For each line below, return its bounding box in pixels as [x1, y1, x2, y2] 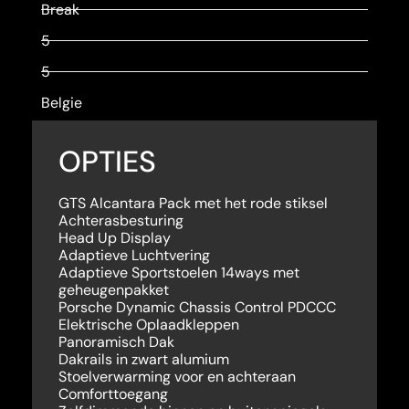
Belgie [41, 92, 82, 112]
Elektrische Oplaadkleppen [58, 314, 239, 334]
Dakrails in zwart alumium [58, 349, 229, 369]
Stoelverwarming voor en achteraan [58, 366, 296, 386]
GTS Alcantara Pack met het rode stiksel [58, 193, 328, 213]
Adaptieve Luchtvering [58, 245, 210, 265]
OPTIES [58, 142, 156, 181]
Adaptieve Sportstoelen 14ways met [58, 262, 299, 282]
